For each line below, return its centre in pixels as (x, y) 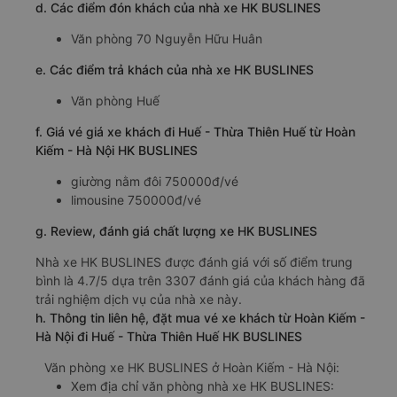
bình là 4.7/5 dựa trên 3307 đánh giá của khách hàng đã (200, 280)
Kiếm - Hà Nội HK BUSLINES (117, 150)
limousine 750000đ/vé (136, 199)
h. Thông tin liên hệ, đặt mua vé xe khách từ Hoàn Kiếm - (200, 317)
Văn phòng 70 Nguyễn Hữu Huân (167, 38)
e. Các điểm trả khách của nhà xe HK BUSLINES (175, 69)
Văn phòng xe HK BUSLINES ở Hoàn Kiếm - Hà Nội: (192, 367)
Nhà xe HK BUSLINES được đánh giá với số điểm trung (194, 261)
